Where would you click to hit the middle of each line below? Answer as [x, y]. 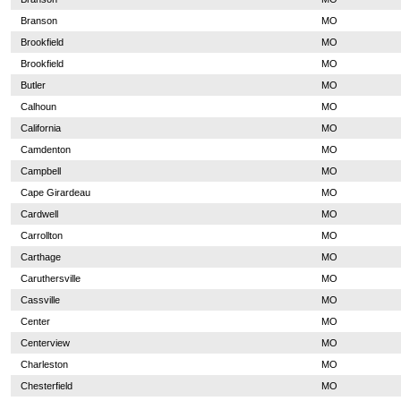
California [40, 128]
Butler [33, 85]
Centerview [45, 343]
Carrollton [41, 235]
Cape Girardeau [55, 192]
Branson [38, 21]
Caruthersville [50, 278]
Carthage [40, 257]
